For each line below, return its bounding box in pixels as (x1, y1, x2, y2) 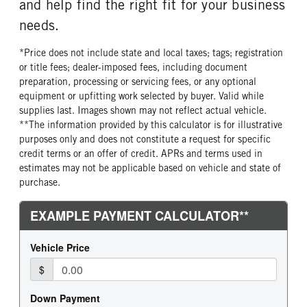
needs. (19, 17, 60, 33)
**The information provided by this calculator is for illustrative (19, 119, 282, 130)
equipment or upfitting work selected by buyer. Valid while (19, 90, 264, 101)
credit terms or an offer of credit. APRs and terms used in (19, 148, 262, 159)
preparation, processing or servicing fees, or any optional (19, 76, 256, 87)
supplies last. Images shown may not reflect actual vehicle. (19, 105, 267, 116)
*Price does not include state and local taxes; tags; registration (19, 47, 283, 58)
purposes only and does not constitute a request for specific (19, 134, 271, 145)
